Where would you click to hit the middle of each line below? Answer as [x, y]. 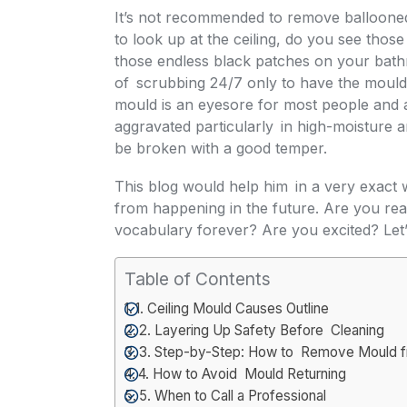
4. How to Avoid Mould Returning [243, 373]
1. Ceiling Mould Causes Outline [233, 308]
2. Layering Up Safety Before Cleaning [262, 330]
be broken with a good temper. [223, 148]
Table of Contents [198, 279]
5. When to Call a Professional [233, 395]
